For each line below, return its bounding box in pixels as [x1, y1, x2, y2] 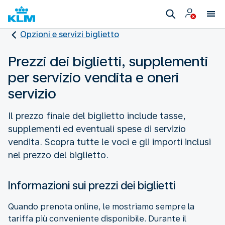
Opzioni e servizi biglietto [20, 30, 119, 39]
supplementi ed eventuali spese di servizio [8, 123, 186, 134]
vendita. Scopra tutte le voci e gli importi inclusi [8, 136, 211, 147]
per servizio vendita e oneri [8, 68, 179, 86]
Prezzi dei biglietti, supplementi [8, 52, 208, 70]
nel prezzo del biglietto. [8, 149, 108, 160]
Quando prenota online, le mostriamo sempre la [8, 201, 194, 211]
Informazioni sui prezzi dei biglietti [8, 178, 175, 192]
